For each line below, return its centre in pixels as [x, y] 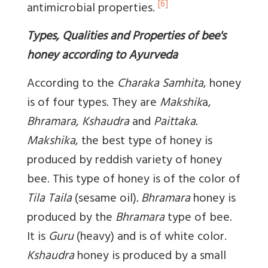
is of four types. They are [93, 103]
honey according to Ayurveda [102, 56]
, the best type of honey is [144, 142]
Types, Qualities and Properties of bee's [127, 37]
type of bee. [198, 218]
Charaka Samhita [160, 84]
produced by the [71, 218]
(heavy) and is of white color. [150, 237]
